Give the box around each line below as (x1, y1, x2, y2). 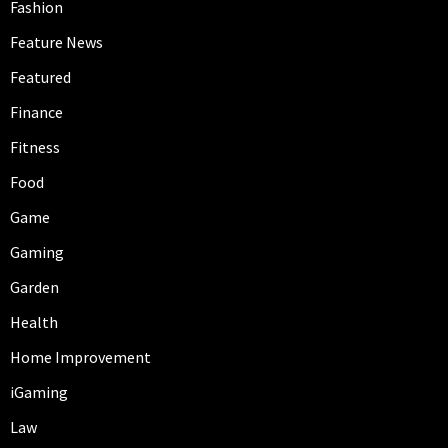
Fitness (10, 136, 60, 157)
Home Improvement (10, 346, 151, 367)
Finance (10, 101, 63, 122)
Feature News (10, 31, 103, 52)
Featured (10, 66, 71, 87)
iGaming (10, 381, 68, 402)
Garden (10, 276, 59, 297)
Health (10, 311, 58, 332)
